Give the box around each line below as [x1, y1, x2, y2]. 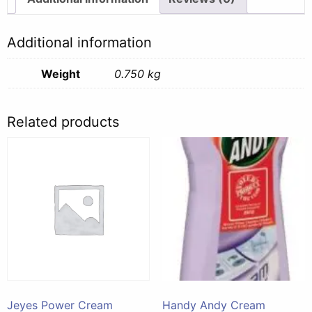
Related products [7, 114, 119, 131]
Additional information [7, 34, 152, 52]
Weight [41, 67, 80, 81]
